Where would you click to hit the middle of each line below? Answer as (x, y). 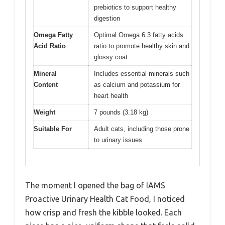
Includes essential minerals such (142, 73)
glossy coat (111, 57)
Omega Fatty (53, 35)
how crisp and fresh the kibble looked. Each (103, 213)
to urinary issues (118, 140)
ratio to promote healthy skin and (142, 46)
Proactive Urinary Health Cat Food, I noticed (105, 199)
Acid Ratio (50, 46)
